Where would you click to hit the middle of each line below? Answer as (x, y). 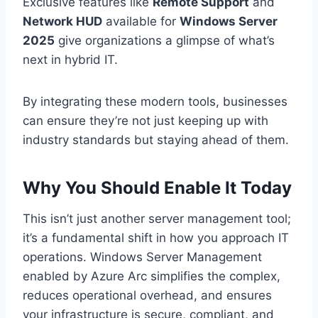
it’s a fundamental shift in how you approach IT (156, 238)
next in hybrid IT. (70, 60)
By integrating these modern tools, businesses (155, 102)
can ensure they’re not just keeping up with (146, 121)
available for (141, 22)
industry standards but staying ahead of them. (156, 140)
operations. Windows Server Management (142, 257)
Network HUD (62, 22)
